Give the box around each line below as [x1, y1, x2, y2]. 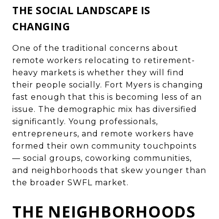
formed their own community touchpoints [12, 141, 197, 151]
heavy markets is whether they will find [12, 67, 184, 77]
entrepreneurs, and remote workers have [12, 129, 194, 138]
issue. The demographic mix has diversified [12, 104, 197, 114]
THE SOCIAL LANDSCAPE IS [12, 3, 151, 17]
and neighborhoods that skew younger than [12, 165, 206, 175]
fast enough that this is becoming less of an [12, 92, 202, 102]
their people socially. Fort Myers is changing [12, 80, 203, 89]
